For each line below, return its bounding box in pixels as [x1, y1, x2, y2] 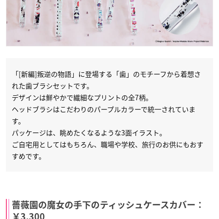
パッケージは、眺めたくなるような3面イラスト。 [12, 127, 166, 137]
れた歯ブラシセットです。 [12, 80, 93, 90]
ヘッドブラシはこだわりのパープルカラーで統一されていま [12, 104, 196, 114]
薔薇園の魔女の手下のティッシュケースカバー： [12, 200, 204, 209]
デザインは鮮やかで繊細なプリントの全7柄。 [12, 92, 153, 102]
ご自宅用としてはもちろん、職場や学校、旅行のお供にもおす [12, 139, 203, 149]
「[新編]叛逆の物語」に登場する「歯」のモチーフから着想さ [12, 68, 201, 79]
